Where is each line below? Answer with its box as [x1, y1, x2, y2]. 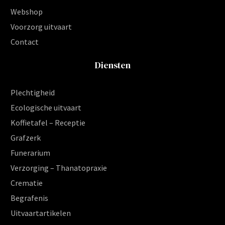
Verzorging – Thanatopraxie [11, 162, 107, 173]
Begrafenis [11, 192, 48, 203]
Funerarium [11, 147, 50, 158]
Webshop [11, 6, 43, 17]
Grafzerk [11, 132, 41, 143]
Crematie [11, 177, 43, 188]
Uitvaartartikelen [11, 207, 71, 218]
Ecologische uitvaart [11, 102, 81, 113]
